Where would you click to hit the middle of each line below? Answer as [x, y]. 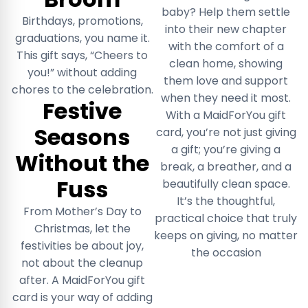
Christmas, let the [82, 228]
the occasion [226, 252]
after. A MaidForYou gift [82, 280]
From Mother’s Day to [82, 211]
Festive [82, 111]
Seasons [82, 137]
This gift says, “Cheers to [82, 55]
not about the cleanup [82, 263]
